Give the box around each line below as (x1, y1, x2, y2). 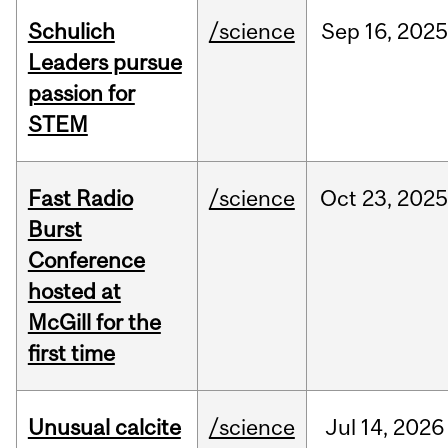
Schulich (27, 18, 115, 45)
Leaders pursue (27, 49, 182, 76)
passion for (27, 80, 135, 107)
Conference (27, 247, 145, 274)
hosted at (27, 278, 121, 305)
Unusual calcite (27, 414, 181, 441)
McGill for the (27, 309, 161, 336)
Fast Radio (27, 185, 133, 212)
